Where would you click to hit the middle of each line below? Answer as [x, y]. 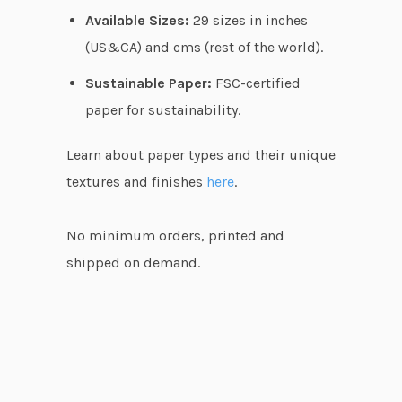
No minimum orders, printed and [175, 236]
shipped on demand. [133, 262]
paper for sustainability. [162, 110]
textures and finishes [136, 182]
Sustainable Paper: [148, 83]
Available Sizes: [137, 20]
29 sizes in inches [248, 20]
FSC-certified [256, 83]
